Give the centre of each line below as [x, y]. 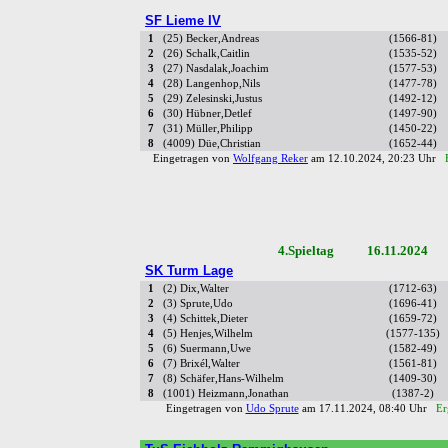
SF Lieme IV [183, 21]
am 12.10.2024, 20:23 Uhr [376, 159]
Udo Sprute [272, 409]
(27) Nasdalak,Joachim [216, 69]
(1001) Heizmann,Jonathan [226, 394]
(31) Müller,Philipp [208, 129]
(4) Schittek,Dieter [205, 319]
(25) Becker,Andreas [211, 39]
